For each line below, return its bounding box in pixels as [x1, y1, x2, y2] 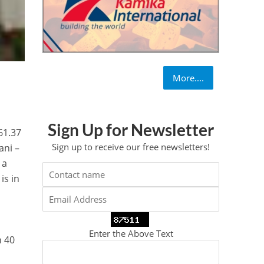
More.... [173, 72, 204, 84]
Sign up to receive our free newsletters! [52, 141, 210, 153]
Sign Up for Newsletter [48, 120, 214, 140]
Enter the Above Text [88, 227, 173, 239]
